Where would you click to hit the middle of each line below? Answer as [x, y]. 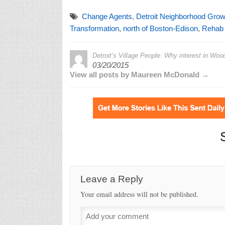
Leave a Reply [111, 179]
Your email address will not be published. [139, 194]
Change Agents [107, 16]
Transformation [94, 28]
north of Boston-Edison [160, 28]
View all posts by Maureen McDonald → [139, 74]
